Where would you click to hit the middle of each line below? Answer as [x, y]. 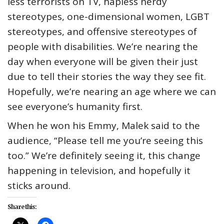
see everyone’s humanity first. [75, 107]
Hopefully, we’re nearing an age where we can [112, 92]
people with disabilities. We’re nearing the [103, 47]
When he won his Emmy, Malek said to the [104, 126]
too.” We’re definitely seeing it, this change [104, 156]
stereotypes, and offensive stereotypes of [102, 32]
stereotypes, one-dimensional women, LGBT [108, 17]
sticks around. [39, 186]
